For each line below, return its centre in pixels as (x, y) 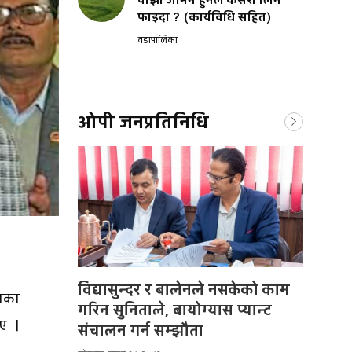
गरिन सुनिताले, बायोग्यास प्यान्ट (175, 311)
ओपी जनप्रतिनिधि (143, 123)
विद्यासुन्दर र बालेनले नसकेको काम (184, 290)
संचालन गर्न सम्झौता (141, 331)
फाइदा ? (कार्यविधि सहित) (205, 18)
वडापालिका (158, 40)
